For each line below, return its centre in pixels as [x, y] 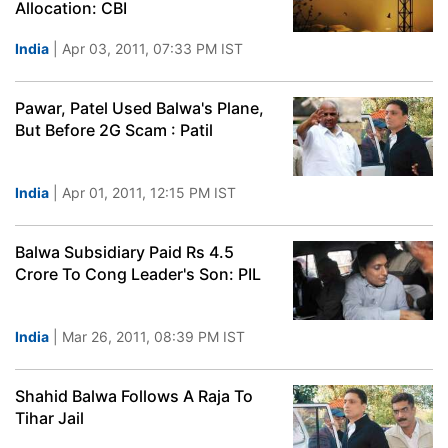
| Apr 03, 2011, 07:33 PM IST [146, 48]
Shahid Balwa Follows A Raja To [134, 396]
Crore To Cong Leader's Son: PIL [138, 274]
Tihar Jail [49, 418]
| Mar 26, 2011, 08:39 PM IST [147, 336]
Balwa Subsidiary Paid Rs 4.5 [124, 252]
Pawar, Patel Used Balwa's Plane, [139, 108]
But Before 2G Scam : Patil [114, 130]
